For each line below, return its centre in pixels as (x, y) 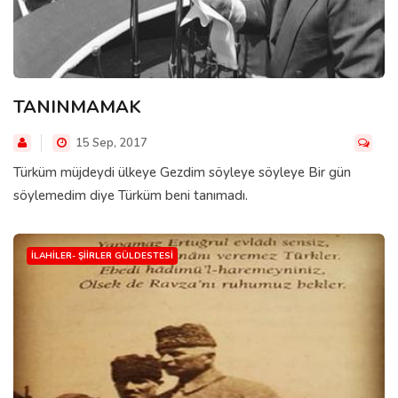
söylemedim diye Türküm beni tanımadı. (131, 195)
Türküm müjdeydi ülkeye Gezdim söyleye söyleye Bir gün (182, 172)
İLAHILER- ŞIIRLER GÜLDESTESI (102, 255)
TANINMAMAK (77, 107)
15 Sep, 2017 (110, 143)
